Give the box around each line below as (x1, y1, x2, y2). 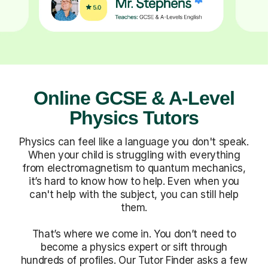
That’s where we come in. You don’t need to (32, 227, 236, 240)
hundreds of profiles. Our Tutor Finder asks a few (20, 254, 248, 266)
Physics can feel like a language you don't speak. (19, 135, 249, 148)
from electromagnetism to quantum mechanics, (22, 162, 246, 174)
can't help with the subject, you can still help (29, 188, 239, 200)
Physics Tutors (69, 106, 199, 129)
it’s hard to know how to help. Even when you (28, 175, 240, 187)
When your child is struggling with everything (28, 148, 240, 161)
